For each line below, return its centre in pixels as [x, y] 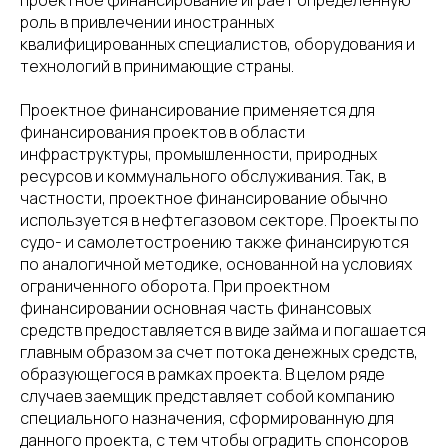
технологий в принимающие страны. [157, 66]
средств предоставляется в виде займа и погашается [223, 330]
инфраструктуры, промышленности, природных [198, 154]
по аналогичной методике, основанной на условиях [216, 264]
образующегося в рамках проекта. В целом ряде [202, 374]
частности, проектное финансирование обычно [204, 198]
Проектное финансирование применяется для [197, 110]
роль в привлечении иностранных [147, 22]
